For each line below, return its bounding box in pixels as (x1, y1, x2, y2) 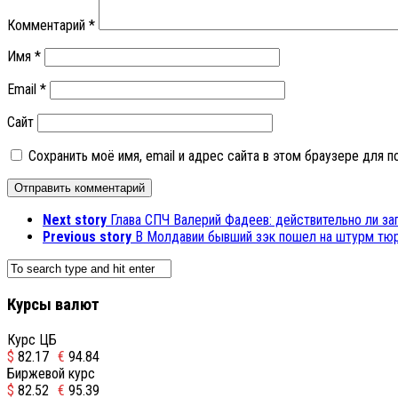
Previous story (43, 228, 131, 246)
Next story (43, 211, 107, 229)
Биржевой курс (7, 364, 95, 382)
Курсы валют (7, 295, 99, 315)
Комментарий (7, 17, 89, 35)
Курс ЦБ (7, 330, 57, 348)
